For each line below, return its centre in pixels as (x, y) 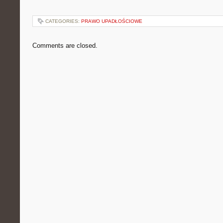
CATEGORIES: (63, 21)
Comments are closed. (65, 46)
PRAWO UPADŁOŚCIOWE (112, 21)
